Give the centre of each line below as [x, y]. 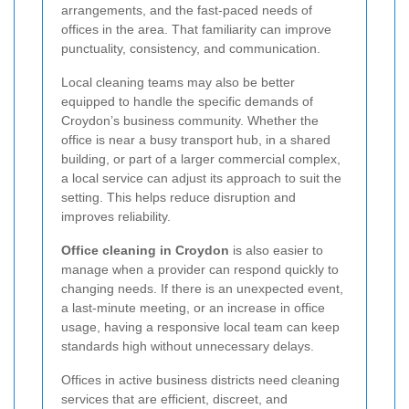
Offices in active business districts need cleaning [200, 379]
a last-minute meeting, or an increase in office [193, 307]
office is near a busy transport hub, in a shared [196, 139]
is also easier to [276, 250]
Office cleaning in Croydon [145, 250]
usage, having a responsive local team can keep [200, 326]
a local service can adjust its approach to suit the [201, 178]
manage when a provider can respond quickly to [200, 269]
